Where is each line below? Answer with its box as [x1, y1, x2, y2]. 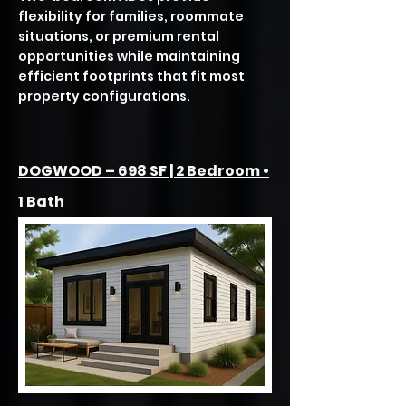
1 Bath [18, 191, 64, 212]
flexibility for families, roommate [18, 7, 244, 25]
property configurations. [18, 87, 190, 105]
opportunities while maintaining [18, 47, 240, 65]
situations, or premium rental [18, 27, 219, 45]
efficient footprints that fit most [18, 67, 245, 85]
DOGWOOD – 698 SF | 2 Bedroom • [18, 160, 269, 181]
